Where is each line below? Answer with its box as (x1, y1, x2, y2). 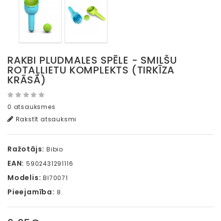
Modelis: (7, 173, 41, 183)
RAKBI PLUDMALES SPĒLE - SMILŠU (7, 53, 177, 68)
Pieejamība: (7, 187, 55, 197)
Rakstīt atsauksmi (13, 115, 77, 124)
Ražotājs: (7, 144, 45, 154)
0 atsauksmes (7, 103, 56, 111)
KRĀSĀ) (7, 73, 46, 87)
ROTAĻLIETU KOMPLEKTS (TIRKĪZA (7, 63, 175, 77)
